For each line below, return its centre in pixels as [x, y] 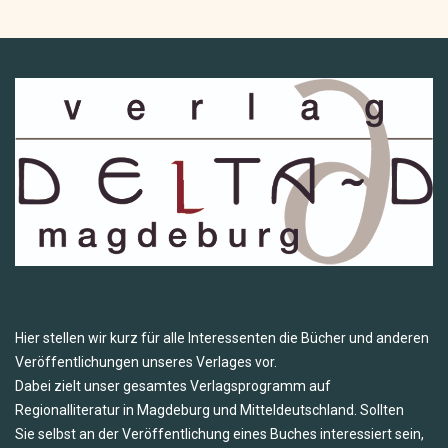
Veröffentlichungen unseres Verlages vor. [146, 362]
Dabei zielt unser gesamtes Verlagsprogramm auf [173, 386]
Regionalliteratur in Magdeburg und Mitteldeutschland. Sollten [209, 410]
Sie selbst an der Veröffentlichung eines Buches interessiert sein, [219, 434]
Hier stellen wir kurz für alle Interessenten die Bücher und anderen [222, 338]
